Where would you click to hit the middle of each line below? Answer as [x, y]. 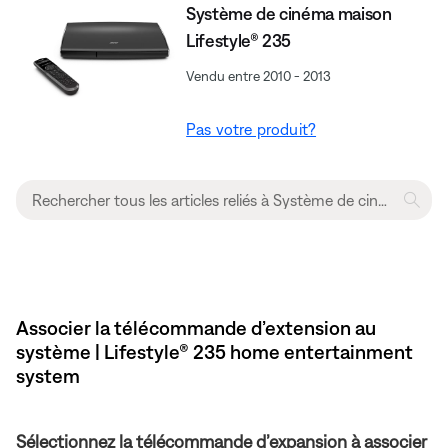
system [48, 375]
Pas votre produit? [251, 128]
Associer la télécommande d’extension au [196, 327]
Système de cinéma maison [289, 13]
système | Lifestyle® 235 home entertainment [214, 351]
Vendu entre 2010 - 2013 [259, 75]
